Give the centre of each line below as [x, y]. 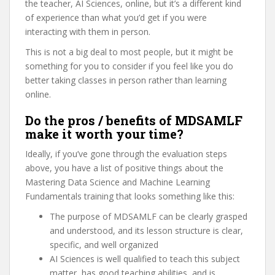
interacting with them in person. [88, 32]
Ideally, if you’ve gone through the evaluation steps [126, 154]
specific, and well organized [104, 245]
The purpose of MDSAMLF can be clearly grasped [149, 216]
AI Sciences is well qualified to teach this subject [145, 259]
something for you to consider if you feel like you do [129, 66]
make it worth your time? [104, 134]
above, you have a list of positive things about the [124, 168]
